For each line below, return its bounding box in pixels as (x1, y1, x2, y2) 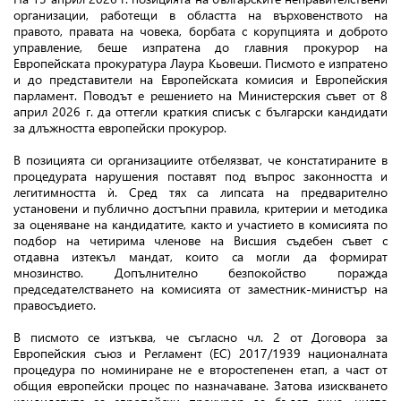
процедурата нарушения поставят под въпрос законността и (13, 167, 388, 184)
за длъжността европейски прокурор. (13, 119, 230, 136)
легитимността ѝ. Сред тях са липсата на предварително (13, 183, 388, 200)
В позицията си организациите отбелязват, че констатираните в (13, 151, 388, 168)
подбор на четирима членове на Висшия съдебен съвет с (13, 232, 388, 249)
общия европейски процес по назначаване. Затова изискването (13, 377, 388, 394)
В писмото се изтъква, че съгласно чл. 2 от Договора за (13, 328, 388, 346)
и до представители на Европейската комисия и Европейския (13, 71, 388, 88)
